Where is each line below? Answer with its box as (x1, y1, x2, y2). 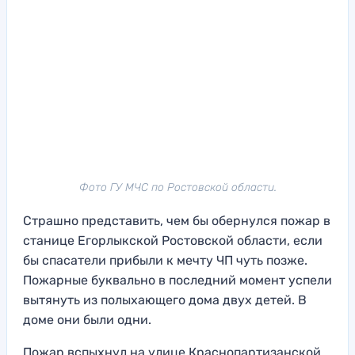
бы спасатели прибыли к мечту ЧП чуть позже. (23, 253, 307, 269)
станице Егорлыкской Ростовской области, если (23, 233, 323, 249)
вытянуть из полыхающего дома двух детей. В (23, 292, 307, 308)
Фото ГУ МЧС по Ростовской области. (78, 181, 277, 195)
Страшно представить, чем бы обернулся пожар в (23, 213, 330, 229)
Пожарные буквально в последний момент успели (23, 273, 332, 288)
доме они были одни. (23, 312, 151, 328)
